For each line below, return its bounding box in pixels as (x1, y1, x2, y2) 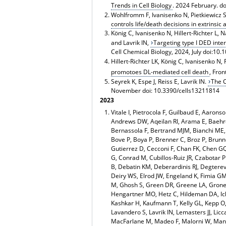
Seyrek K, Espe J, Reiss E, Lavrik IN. (110, 77, 208, 86)
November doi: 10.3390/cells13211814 (110, 86, 219, 95)
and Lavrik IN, (110, 38, 150, 47)
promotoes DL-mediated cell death (110, 68, 208, 77)
